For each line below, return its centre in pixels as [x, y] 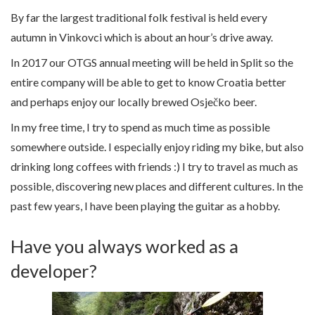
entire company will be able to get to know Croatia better [148, 82]
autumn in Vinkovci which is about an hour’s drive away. [142, 37]
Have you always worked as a [124, 246]
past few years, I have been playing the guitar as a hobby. [145, 206]
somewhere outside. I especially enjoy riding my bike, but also [157, 147]
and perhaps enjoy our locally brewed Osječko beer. [134, 102]
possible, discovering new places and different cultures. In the [157, 186]
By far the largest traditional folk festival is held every [139, 18]
